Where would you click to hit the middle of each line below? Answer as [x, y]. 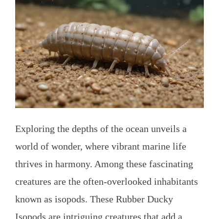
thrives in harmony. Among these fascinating [104, 164]
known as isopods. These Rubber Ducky [94, 199]
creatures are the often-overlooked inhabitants [107, 181]
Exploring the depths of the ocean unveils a [101, 128]
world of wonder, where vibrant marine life [101, 146]
